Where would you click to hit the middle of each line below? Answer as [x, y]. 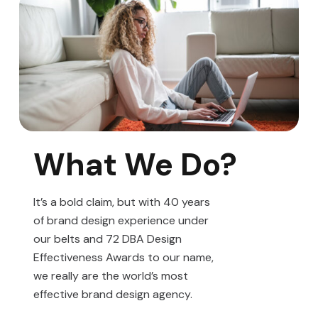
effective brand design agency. [113, 294]
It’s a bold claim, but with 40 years [122, 202]
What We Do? [135, 165]
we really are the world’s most [111, 276]
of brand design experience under [121, 220]
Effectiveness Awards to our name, [124, 257]
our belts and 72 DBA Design [108, 239]
